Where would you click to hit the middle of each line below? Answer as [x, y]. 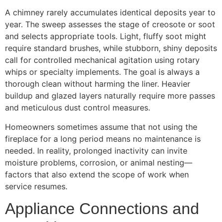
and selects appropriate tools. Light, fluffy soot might [106, 36]
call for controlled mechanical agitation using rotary [102, 60]
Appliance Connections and [102, 209]
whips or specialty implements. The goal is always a [102, 72]
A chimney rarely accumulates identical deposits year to [110, 13]
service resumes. [36, 186]
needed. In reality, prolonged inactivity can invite [96, 150]
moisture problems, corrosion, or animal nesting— [99, 162]
